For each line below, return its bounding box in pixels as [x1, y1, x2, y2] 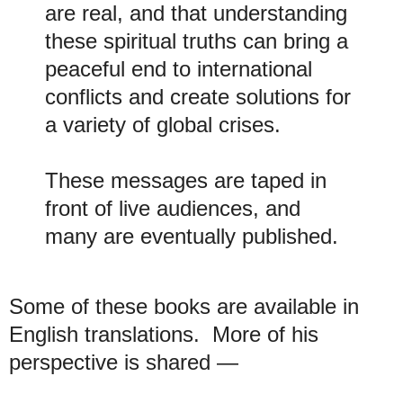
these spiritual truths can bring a [45, 29, 348, 54]
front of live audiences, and [45, 196, 300, 221]
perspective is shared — [9, 350, 238, 374]
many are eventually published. [45, 224, 338, 249]
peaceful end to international [45, 57, 312, 82]
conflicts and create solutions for [45, 85, 351, 110]
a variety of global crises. [45, 112, 281, 138]
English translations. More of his [9, 322, 318, 346]
